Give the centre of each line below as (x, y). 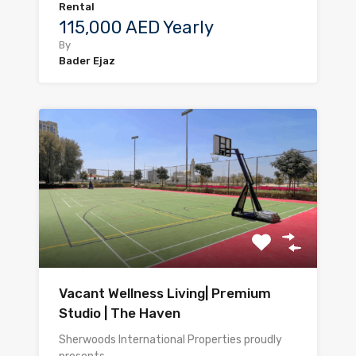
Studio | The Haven (120, 313)
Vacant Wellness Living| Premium (165, 294)
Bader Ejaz (87, 61)
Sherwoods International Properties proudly (170, 340)
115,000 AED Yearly (136, 28)
